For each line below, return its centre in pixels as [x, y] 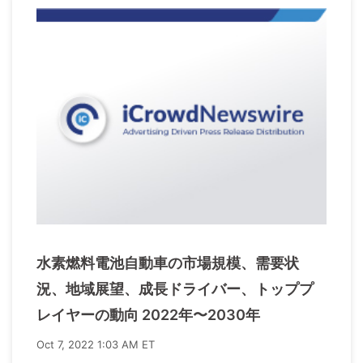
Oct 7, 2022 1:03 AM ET [96, 344]
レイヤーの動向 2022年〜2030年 [148, 314]
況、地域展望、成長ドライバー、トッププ [175, 288]
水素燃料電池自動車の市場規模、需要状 [168, 263]
